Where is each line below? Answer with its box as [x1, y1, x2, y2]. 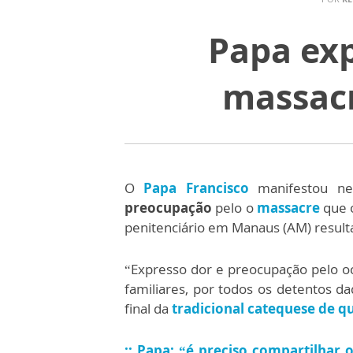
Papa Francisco [143, 179, 249, 197]
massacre [256, 199, 320, 217]
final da [124, 299, 172, 318]
